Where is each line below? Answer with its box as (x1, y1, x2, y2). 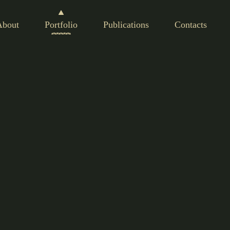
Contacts (175, 20, 207, 30)
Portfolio (45, 20, 78, 30)
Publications (103, 20, 149, 30)
